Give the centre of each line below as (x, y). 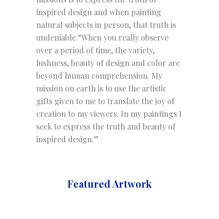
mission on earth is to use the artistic (101, 88)
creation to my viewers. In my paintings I (109, 114)
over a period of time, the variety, (95, 50)
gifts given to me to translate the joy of (105, 101)
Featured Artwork (109, 184)
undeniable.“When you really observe (102, 37)
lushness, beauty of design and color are (108, 63)
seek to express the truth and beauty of (106, 126)
